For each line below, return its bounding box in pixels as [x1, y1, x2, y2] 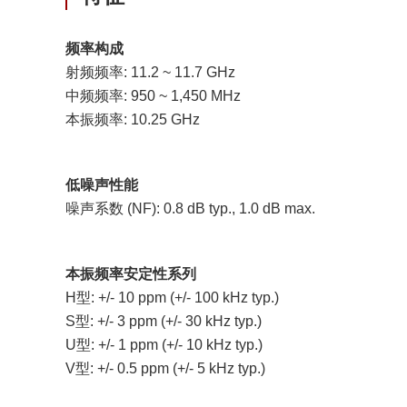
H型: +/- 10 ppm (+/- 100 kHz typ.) [65, 290, 279, 305]
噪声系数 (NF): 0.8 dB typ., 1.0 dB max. [65, 201, 315, 216]
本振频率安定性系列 [65, 266, 196, 282]
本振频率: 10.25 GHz [65, 112, 200, 127]
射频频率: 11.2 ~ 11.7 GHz [65, 65, 235, 80]
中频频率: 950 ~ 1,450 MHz [65, 88, 241, 104]
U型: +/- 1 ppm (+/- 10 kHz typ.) [65, 337, 263, 352]
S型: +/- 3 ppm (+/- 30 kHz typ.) [65, 313, 262, 329]
